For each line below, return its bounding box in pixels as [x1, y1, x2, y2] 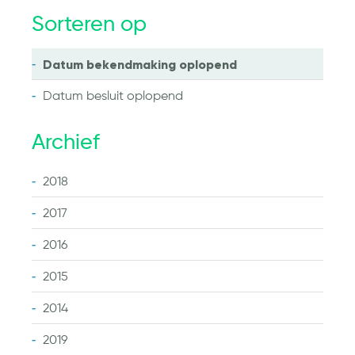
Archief [32, 132, 100, 154]
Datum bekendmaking [43, 56, 179, 72]
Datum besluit [43, 90, 127, 103]
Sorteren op [32, 14, 147, 36]
